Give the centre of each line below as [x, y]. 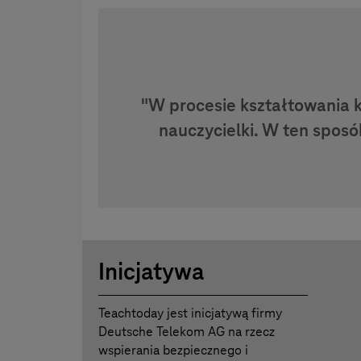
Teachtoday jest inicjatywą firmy [190, 313]
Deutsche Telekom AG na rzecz [187, 332]
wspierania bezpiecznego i [173, 351]
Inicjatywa [151, 272]
